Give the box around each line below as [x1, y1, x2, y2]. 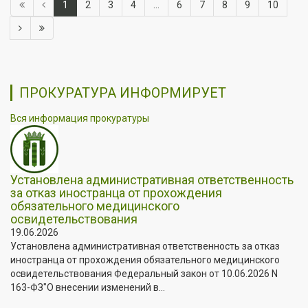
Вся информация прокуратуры [10, 112, 149, 124]
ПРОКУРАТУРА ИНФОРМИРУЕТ [19, 84, 226, 101]
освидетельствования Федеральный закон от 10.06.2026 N [10, 267, 278, 279]
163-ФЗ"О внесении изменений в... [10, 281, 165, 293]
